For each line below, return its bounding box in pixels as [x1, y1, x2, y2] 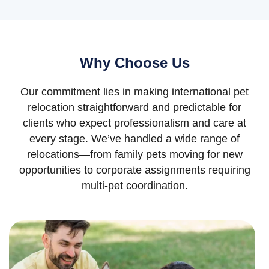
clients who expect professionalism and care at [23, 117, 246, 130]
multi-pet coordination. [81, 180, 188, 192]
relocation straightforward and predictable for [28, 101, 241, 114]
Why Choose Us [79, 55, 190, 71]
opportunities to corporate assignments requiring [19, 164, 250, 177]
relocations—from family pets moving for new [26, 148, 243, 161]
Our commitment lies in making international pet [20, 86, 249, 98]
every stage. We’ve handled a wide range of [29, 133, 240, 145]
